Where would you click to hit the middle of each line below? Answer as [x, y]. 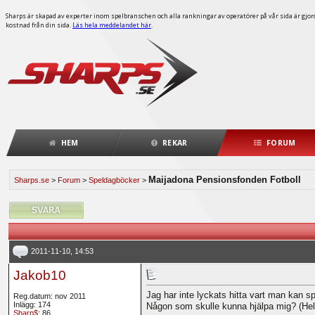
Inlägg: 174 [32, 305]
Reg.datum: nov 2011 [49, 296]
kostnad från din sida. [39, 25]
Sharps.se [31, 180]
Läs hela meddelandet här [112, 25]
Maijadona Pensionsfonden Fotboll [224, 180]
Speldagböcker [114, 180]
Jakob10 [39, 276]
